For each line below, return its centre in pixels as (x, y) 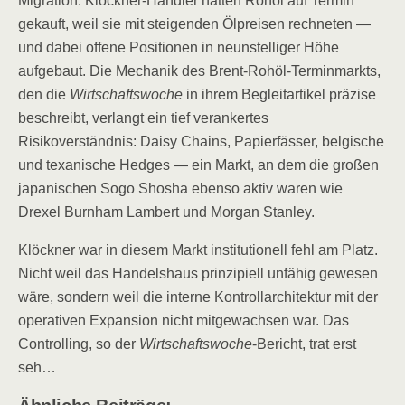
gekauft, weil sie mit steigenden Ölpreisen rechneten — (194, 24)
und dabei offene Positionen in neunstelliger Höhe (179, 47)
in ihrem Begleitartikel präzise (279, 94)
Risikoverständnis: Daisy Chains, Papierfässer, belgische (201, 141)
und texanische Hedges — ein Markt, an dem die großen (198, 165)
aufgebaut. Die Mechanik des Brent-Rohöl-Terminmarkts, (199, 71)
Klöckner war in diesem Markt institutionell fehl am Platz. (198, 250)
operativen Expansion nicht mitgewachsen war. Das (184, 320)
